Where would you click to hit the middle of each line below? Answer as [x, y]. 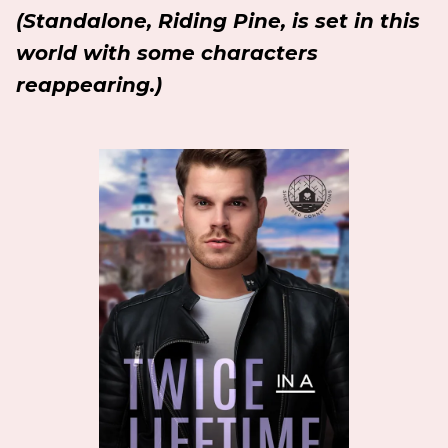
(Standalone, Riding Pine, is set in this [218, 21]
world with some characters [167, 53]
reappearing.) [89, 85]
